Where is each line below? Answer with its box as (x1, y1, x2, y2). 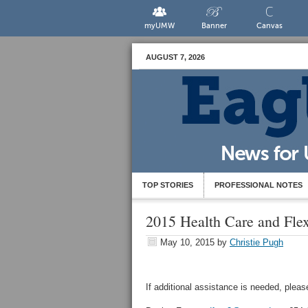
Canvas (256, 21, 283, 30)
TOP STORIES (142, 181, 193, 189)
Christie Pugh (230, 237, 283, 247)
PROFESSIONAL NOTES (214, 181, 302, 189)
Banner (201, 21, 228, 30)
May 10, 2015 (160, 237, 214, 247)
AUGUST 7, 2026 (146, 53, 205, 61)
